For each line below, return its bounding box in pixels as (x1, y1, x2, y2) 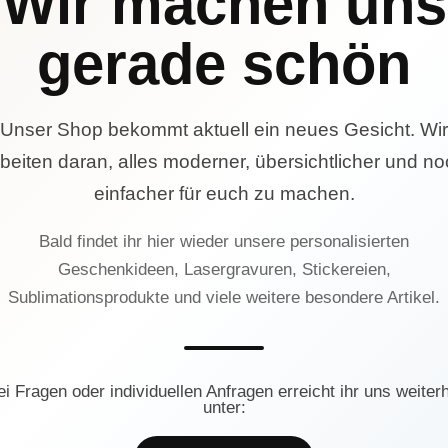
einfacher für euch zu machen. (93, 183, 355, 205)
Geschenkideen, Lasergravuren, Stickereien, (57, 260, 391, 280)
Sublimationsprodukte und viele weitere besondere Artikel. (8, 288, 440, 308)
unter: (202, 398, 246, 418)
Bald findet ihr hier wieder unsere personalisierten (39, 232, 409, 252)
